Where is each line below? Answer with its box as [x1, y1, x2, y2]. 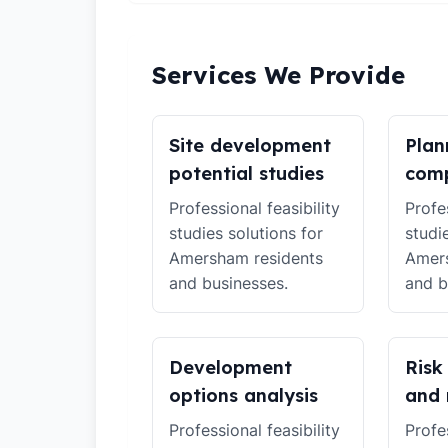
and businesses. [169, 273, 288, 293]
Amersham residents [169, 248, 323, 268]
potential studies [169, 162, 324, 185]
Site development [169, 134, 331, 157]
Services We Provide [152, 60, 405, 90]
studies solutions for [169, 223, 323, 243]
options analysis [169, 384, 318, 407]
